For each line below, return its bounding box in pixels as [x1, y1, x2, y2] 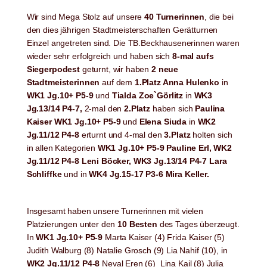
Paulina [195, 103, 225, 113]
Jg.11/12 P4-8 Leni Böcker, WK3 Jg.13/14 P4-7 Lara [26, 156, 227, 166]
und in [64, 169, 87, 179]
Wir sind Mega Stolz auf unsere [26, 11, 145, 21]
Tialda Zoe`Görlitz [111, 90, 185, 100]
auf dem [100, 77, 135, 87]
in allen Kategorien [26, 142, 98, 153]
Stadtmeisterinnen [26, 77, 100, 87]
